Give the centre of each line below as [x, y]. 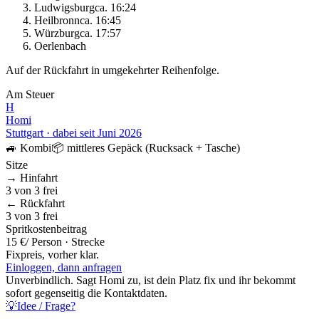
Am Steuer [30, 94]
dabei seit [74, 132]
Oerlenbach [60, 46]
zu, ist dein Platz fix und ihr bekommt [210, 280]
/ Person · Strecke [65, 241]
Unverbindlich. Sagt [52, 280]
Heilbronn [57, 20]
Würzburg [57, 33]
